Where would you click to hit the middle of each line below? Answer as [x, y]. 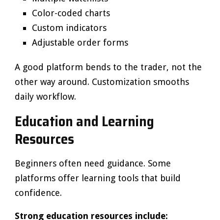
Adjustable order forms [80, 42]
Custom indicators [69, 28]
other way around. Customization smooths [102, 82]
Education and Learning [84, 121]
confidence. [38, 193]
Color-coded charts [71, 13]
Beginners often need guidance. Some [93, 163]
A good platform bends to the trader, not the [108, 67]
